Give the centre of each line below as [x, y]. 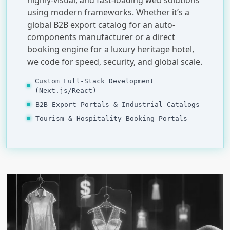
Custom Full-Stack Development [95, 81]
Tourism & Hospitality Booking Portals [111, 118]
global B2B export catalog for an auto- [101, 24]
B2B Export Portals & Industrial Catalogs [118, 104]
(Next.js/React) [66, 90]
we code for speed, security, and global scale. [115, 61]
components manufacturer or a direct [101, 37]
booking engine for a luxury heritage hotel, [111, 49]
